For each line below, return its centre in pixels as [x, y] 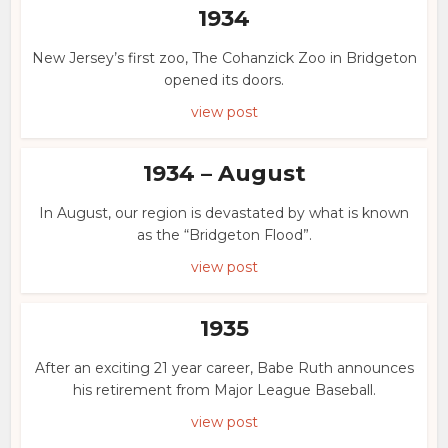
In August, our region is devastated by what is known [224, 213]
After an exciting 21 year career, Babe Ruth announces [224, 368]
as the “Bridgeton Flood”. [224, 235]
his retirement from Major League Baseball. [224, 390]
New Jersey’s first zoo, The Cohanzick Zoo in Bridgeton [224, 58]
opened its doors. [224, 80]
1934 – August [224, 173]
